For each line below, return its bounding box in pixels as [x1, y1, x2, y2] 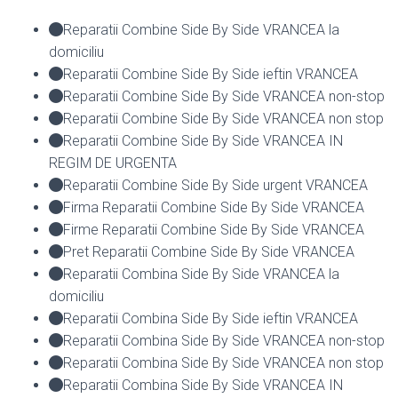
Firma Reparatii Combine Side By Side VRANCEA [63, 198, 364, 216]
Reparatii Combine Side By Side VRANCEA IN [63, 131, 343, 149]
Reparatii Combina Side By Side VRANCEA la [63, 265, 339, 283]
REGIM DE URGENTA [49, 154, 177, 171]
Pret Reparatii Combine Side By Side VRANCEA [63, 243, 354, 260]
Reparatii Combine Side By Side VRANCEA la [63, 20, 339, 38]
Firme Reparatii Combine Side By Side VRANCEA [63, 220, 364, 238]
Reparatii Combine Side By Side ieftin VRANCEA [63, 65, 358, 83]
